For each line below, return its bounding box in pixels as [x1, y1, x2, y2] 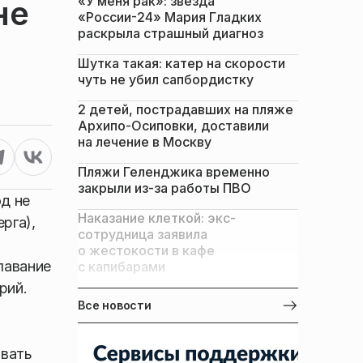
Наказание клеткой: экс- [78, 210, 236, 226]
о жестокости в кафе [78, 242, 215, 258]
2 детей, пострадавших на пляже [78, 101, 293, 117]
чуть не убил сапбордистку [78, 71, 254, 88]
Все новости [78, 298, 152, 312]
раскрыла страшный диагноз [78, 25, 263, 41]
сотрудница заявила [78, 226, 207, 242]
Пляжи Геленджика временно [78, 164, 270, 180]
